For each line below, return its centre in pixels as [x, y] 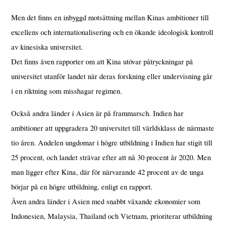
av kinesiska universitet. [47, 47]
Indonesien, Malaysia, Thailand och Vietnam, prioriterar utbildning [112, 216]
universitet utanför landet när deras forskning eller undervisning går [112, 77]
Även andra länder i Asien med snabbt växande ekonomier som [106, 201]
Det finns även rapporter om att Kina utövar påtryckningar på [102, 62]
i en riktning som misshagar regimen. [67, 91]
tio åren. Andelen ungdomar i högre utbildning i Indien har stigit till [112, 142]
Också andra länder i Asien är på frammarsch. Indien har [98, 113]
